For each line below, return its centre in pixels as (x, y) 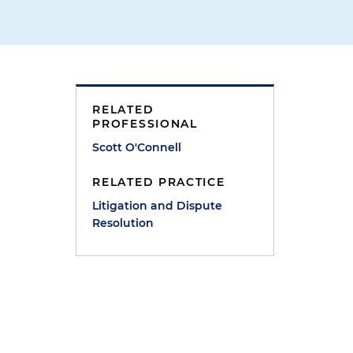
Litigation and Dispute (158, 206)
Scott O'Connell (137, 147)
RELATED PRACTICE (159, 182)
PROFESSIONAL (145, 124)
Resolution (123, 223)
